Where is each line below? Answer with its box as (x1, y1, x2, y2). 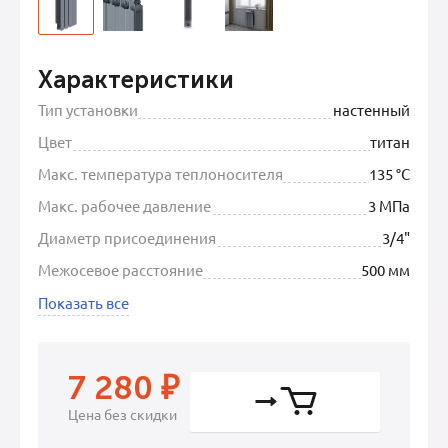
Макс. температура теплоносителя (38, 164, 283, 183)
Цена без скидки (68, 405, 177, 423)
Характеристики (38, 65, 234, 94)
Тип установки (38, 100, 138, 119)
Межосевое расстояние (38, 260, 203, 279)
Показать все (38, 293, 129, 312)
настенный (333, 100, 410, 119)
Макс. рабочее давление (38, 196, 211, 215)
